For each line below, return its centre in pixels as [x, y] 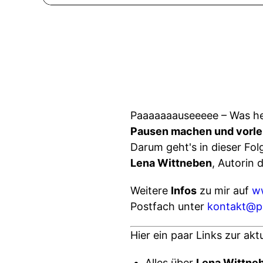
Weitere [151, 190]
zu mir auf [224, 190]
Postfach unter [169, 206]
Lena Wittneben [171, 163]
